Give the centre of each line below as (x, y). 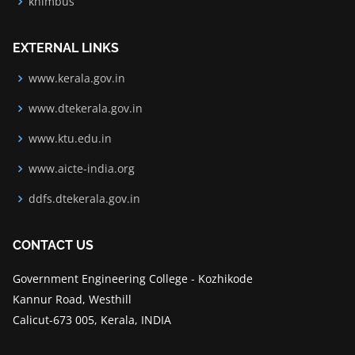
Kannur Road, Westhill (72, 299)
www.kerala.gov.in (77, 78)
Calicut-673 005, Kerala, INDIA (92, 320)
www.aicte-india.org (82, 168)
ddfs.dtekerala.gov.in (84, 198)
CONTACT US (53, 245)
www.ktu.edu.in (70, 138)
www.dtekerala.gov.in (86, 108)
